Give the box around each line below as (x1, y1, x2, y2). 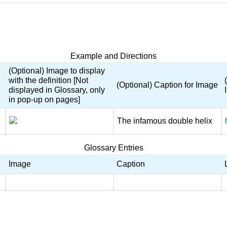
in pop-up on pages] (9, 95, 81, 104)
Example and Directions (70, 52, 157, 61)
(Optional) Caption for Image (117, 81, 218, 90)
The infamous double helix (117, 117, 213, 126)
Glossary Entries (84, 143, 143, 153)
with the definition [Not (9, 76, 89, 85)
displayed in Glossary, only (9, 86, 105, 95)
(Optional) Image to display (9, 66, 105, 75)
